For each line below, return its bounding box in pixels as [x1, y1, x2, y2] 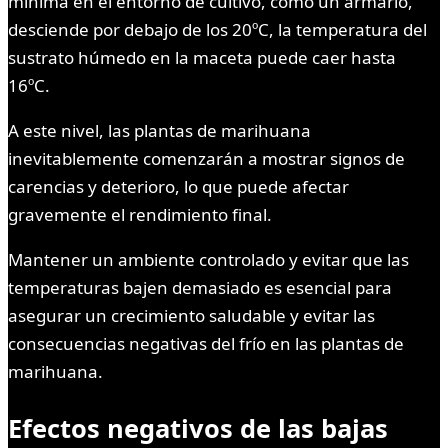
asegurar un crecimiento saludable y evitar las [8, 303, 375, 327]
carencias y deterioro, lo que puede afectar [8, 174, 349, 198]
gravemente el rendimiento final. [8, 202, 272, 226]
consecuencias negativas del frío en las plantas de [8, 331, 404, 355]
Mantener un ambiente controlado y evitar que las [8, 247, 409, 271]
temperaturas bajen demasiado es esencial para [8, 275, 392, 299]
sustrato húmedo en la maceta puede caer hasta [8, 45, 396, 69]
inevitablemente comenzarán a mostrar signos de [8, 146, 405, 170]
